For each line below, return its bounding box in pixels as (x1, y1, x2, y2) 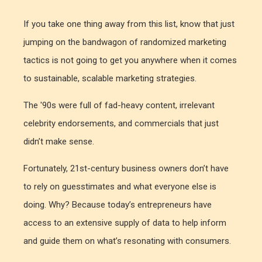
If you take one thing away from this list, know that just (23, 19, 235, 29)
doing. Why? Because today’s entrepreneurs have (23, 199, 212, 210)
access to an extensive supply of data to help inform (23, 218, 226, 228)
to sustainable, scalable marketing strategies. (23, 73, 199, 84)
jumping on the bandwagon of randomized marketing (23, 37, 226, 47)
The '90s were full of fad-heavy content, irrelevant (23, 100, 215, 111)
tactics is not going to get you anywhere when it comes (23, 55, 237, 65)
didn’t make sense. (23, 136, 96, 147)
